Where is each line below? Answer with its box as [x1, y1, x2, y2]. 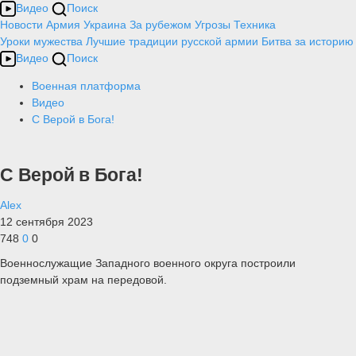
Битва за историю [261, 35, 354, 48]
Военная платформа [32, 79, 141, 92]
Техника [234, 18, 276, 31]
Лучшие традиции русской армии [86, 35, 258, 48]
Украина [83, 18, 126, 31]
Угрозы [195, 18, 230, 31]
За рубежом [130, 18, 192, 31]
